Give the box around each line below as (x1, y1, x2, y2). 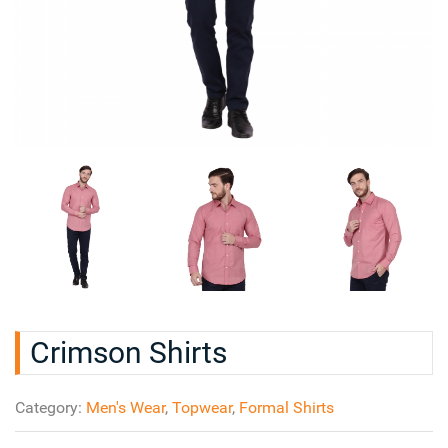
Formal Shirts (239, 397, 334, 417)
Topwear (172, 397, 232, 417)
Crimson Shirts (30, 334, 227, 370)
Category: (15, 397, 86, 417)
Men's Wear (86, 397, 165, 417)
